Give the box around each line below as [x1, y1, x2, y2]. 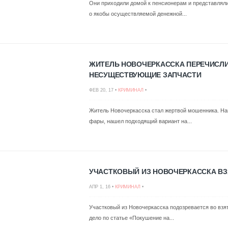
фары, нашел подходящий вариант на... [89, 118, 192, 124]
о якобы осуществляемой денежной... [89, 11, 187, 17]
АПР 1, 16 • [89, 184, 115, 189]
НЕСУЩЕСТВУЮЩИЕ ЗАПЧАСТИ [89, 71, 202, 79]
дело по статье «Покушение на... [89, 215, 174, 221]
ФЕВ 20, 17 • [89, 88, 118, 93]
